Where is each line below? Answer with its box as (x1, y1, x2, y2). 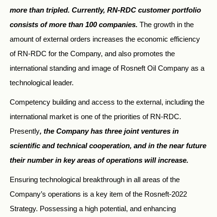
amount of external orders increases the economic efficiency (10, 34, 200, 43)
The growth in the (138, 20, 194, 29)
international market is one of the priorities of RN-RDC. (10, 112, 181, 121)
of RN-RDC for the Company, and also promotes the (10, 49, 175, 58)
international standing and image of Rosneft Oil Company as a (10, 63, 204, 72)
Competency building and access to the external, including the (10, 97, 204, 106)
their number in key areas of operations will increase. (10, 155, 188, 164)
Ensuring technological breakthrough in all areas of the (10, 175, 180, 184)
